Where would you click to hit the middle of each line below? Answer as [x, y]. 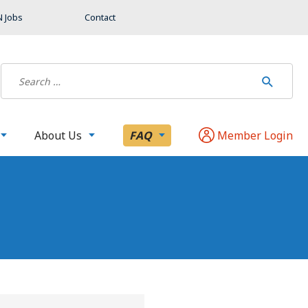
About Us [58, 135]
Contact [100, 17]
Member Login [253, 135]
